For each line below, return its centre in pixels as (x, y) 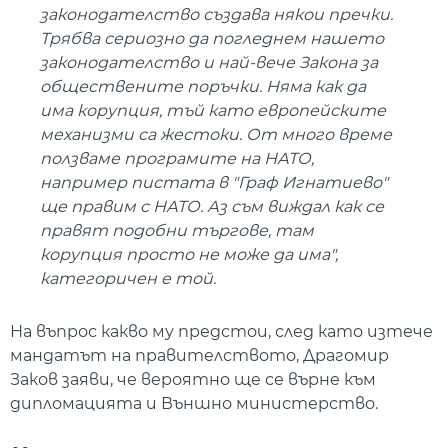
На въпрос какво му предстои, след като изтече (221, 331)
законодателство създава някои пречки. (216, 15)
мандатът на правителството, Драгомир (199, 355)
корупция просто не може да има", (189, 255)
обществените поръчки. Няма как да (203, 87)
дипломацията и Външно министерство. (194, 403)
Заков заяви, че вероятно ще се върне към (193, 379)
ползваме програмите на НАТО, (177, 159)
